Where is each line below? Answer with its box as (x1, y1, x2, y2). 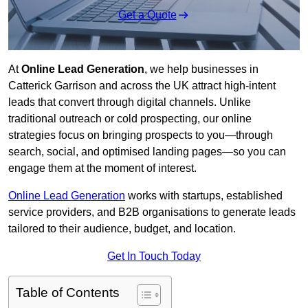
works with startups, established (125, 190, 283, 202)
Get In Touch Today (107, 250, 201, 263)
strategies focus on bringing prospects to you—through (8, 129, 273, 142)
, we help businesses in (144, 63, 258, 76)
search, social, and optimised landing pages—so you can (8, 146, 286, 158)
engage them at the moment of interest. (8, 162, 197, 175)
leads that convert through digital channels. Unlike (8, 96, 251, 109)
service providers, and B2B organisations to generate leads (8, 206, 296, 219)
